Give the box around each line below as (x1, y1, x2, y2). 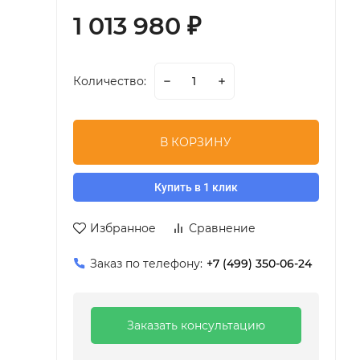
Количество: (72, 74, 146, 88)
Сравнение (188, 221, 256, 235)
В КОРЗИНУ (160, 135, 232, 149)
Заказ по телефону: (89, 256, 202, 271)
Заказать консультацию (126, 318, 265, 333)
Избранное (89, 221, 156, 235)
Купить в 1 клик (153, 181, 238, 194)
